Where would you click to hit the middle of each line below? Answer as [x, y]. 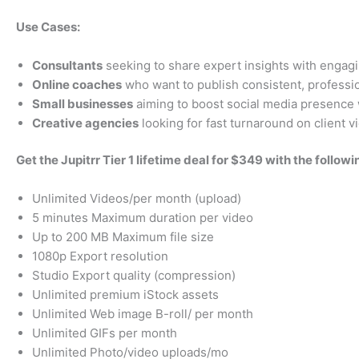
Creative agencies [85, 123]
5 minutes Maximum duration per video [143, 218]
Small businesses [83, 103]
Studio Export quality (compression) [134, 276]
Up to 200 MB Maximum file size [123, 237]
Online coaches [77, 84]
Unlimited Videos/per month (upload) [137, 199]
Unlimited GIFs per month [105, 333]
